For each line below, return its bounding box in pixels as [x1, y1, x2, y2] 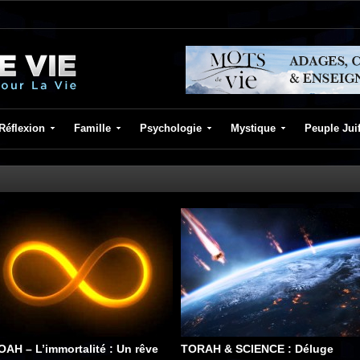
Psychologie [140, 122, 202, 134]
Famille [74, 122, 111, 134]
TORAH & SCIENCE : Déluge [181, 342, 333, 355]
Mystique [231, 122, 276, 134]
